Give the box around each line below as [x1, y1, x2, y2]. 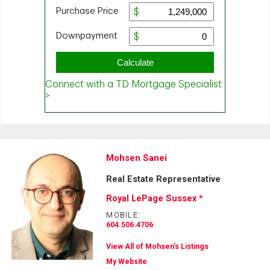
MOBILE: [106, 210, 141, 220]
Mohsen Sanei [106, 152, 168, 163]
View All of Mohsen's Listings [106, 242, 209, 251]
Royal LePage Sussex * [106, 193, 204, 204]
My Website [106, 257, 148, 266]
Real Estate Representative [106, 173, 221, 184]
